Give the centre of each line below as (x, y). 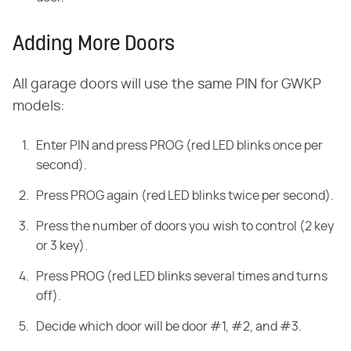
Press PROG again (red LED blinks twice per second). (185, 196)
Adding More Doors (94, 45)
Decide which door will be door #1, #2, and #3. (169, 327)
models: (38, 107)
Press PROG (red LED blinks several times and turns (182, 277)
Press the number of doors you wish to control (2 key (185, 227)
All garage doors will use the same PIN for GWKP (167, 85)
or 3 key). (62, 246)
